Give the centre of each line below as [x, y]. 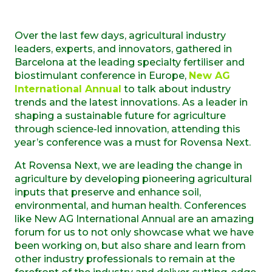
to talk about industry [176, 89]
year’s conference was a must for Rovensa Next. [133, 142]
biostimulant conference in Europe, [102, 75]
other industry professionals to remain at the [125, 259]
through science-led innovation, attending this [127, 129]
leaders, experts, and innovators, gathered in [123, 49]
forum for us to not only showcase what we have [134, 232]
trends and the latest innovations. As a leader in [131, 102]
